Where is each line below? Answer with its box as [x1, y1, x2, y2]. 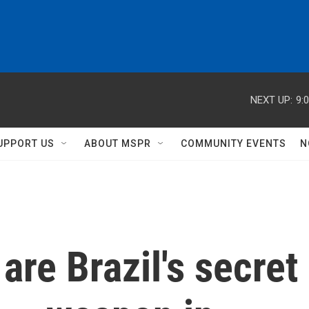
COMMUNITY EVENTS [181, 138, 286, 149]
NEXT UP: [250, 93, 292, 106]
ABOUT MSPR [84, 138, 151, 149]
